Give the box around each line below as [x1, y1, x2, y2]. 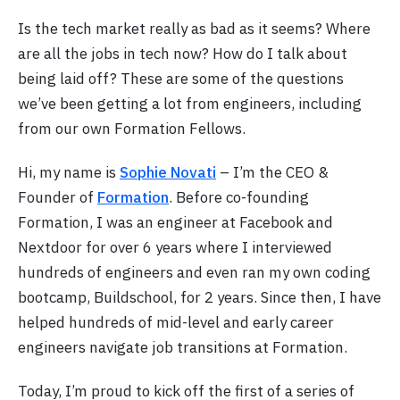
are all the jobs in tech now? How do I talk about [18, 43, 347, 63]
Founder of [18, 187, 97, 207]
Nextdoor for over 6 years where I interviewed [18, 237, 332, 257]
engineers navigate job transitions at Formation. [18, 337, 347, 357]
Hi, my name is [18, 162, 120, 182]
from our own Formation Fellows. [18, 118, 246, 138]
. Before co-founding [169, 187, 309, 207]
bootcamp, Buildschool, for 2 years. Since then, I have [18, 287, 381, 307]
